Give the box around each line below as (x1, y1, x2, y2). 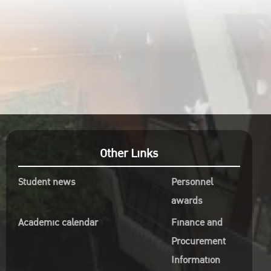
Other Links (100, 144, 158, 163)
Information (171, 252, 220, 268)
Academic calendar (18, 215, 98, 230)
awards (171, 193, 203, 209)
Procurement (171, 233, 226, 249)
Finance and (171, 215, 223, 230)
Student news (18, 174, 76, 190)
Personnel (171, 174, 213, 190)
